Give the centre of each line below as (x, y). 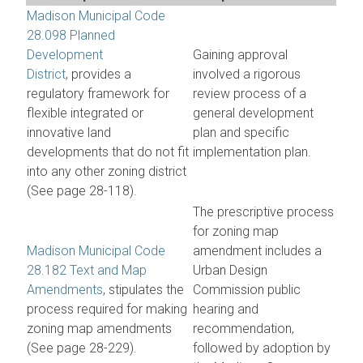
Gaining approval (241, 54)
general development (254, 113)
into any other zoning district (107, 171)
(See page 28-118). (82, 190)
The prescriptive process (264, 211)
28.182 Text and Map (87, 270)
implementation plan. (252, 152)
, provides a (99, 74)
